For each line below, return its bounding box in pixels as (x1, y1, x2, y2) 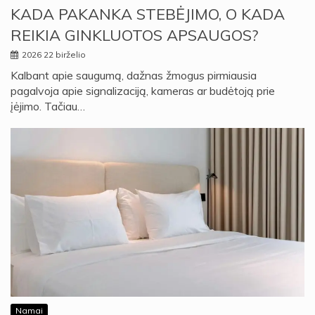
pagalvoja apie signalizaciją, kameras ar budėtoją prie (11, 83, 275, 98)
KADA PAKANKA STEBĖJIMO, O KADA (11, 4, 285, 24)
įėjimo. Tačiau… (11, 98, 85, 113)
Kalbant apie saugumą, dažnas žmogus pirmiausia (11, 67, 257, 82)
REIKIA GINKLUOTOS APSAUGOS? (11, 25, 258, 45)
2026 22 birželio (22, 49, 86, 60)
